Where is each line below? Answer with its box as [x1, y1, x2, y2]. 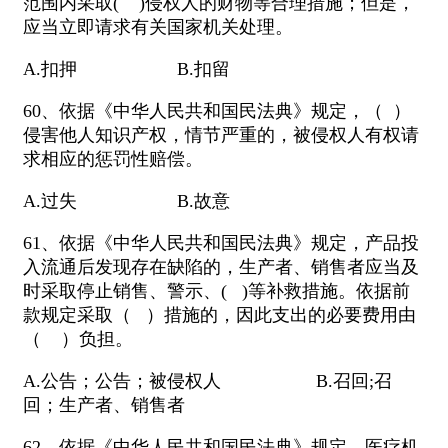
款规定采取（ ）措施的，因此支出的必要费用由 [23, 305, 416, 326]
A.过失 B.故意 [23, 191, 230, 212]
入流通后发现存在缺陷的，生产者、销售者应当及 [23, 257, 419, 278]
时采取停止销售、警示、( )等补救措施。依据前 [23, 281, 410, 302]
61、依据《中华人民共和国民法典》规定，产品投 [23, 233, 419, 254]
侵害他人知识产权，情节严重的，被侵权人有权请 [23, 125, 419, 146]
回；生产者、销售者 [23, 395, 185, 416]
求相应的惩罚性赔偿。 [23, 149, 203, 170]
